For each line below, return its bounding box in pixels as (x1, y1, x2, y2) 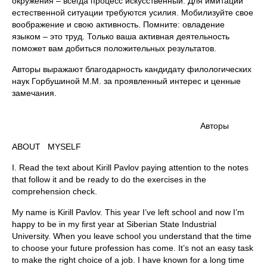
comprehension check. (12, 187, 97, 196)
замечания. (12, 88, 57, 98)
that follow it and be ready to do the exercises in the (12, 175, 206, 184)
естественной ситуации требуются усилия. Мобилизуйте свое (12, 8, 253, 17)
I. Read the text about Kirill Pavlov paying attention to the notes (12, 163, 249, 172)
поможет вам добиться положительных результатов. (12, 44, 216, 53)
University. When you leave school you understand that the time (12, 231, 252, 241)
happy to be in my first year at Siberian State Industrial (12, 219, 216, 229)
